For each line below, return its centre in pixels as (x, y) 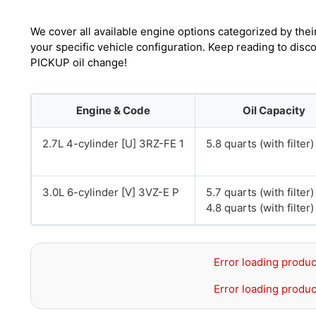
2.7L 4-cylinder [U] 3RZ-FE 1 (113, 144)
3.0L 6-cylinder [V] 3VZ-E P (111, 192)
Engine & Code (113, 110)
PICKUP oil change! (79, 62)
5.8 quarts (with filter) (260, 144)
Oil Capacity (274, 110)
